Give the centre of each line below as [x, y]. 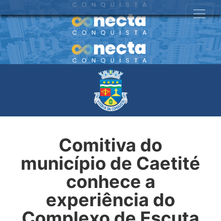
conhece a [110, 181]
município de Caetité [110, 163]
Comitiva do [110, 145]
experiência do [110, 200]
